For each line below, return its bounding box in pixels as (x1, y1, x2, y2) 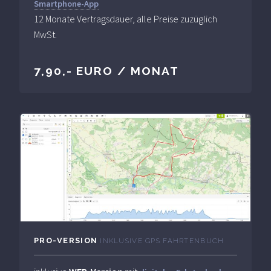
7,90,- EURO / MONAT (34, 64, 179, 77)
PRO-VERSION (34, 236, 100, 246)
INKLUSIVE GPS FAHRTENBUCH (100, 237, 224, 246)
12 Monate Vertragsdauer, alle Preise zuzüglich (34, 12, 217, 25)
